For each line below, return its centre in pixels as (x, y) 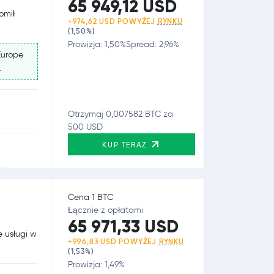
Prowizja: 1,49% (96, 264)
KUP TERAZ (126, 144)
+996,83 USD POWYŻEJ (113, 241)
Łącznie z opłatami (105, 210)
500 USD (85, 127)
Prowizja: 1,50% (97, 44)
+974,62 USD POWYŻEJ (113, 21)
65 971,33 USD (123, 226)
